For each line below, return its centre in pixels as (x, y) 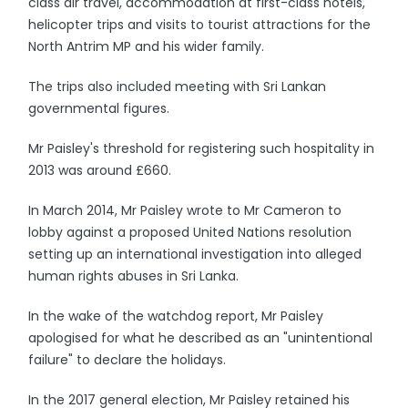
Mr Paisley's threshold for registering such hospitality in (202, 148)
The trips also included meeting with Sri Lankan (178, 86)
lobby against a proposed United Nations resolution (190, 232)
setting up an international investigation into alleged (195, 254)
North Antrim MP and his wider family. (147, 46)
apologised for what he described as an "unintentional (201, 337)
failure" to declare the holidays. (127, 359)
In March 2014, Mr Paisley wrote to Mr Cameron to (185, 210)
